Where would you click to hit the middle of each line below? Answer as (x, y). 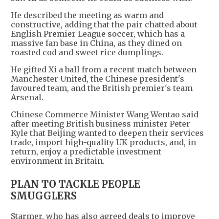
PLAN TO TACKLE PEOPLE (76, 184)
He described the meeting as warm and (87, 15)
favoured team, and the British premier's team (102, 88)
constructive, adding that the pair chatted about (104, 25)
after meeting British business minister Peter (100, 124)
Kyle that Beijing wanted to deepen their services (107, 133)
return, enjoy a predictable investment (86, 152)
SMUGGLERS (44, 196)
